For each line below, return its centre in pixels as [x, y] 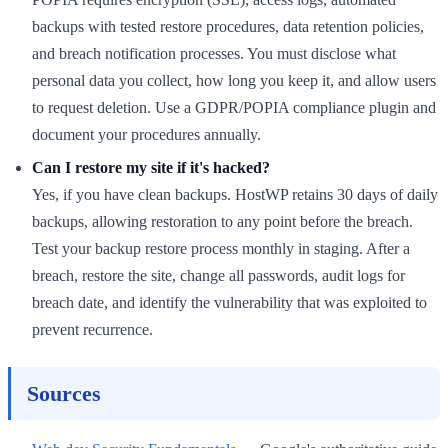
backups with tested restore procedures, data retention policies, [228, 26]
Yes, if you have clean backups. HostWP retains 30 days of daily [235, 194]
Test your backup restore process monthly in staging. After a [221, 248]
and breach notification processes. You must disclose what [214, 53]
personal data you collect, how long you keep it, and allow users [234, 80]
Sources [64, 393]
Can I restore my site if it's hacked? [151, 167]
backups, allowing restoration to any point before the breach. [222, 221]
